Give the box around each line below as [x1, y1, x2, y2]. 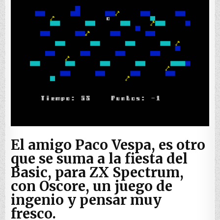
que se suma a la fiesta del [11, 150, 188, 168]
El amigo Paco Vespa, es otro [11, 136, 206, 154]
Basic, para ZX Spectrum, [11, 164, 184, 182]
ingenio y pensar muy [11, 191, 162, 209]
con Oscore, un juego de [11, 177, 173, 195]
